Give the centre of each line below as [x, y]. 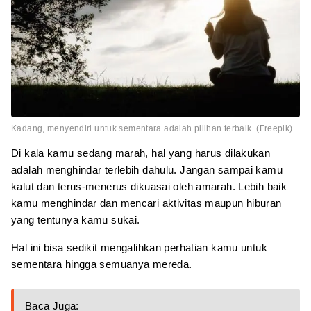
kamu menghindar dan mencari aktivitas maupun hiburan [146, 203]
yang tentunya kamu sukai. [76, 219]
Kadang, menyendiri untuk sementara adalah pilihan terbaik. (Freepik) [152, 128]
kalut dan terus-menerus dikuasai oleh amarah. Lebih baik [149, 186]
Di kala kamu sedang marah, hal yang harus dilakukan [141, 153]
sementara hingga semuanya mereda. [102, 264]
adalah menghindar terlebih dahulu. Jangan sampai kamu [147, 169]
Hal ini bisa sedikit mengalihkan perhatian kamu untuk [139, 247]
